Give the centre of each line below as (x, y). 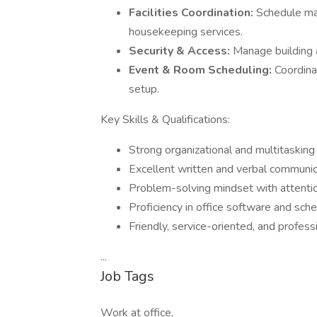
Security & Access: (181, 51)
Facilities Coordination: (192, 13)
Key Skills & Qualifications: (165, 120)
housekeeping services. (186, 32)
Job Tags (127, 276)
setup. (144, 89)
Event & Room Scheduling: (202, 70)
